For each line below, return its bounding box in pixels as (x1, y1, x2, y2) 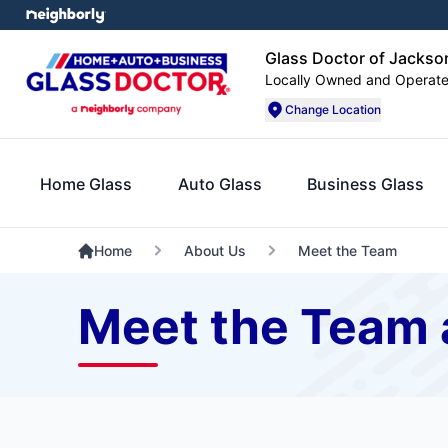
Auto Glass (177, 173, 262, 194)
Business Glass (307, 173, 425, 194)
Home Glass (40, 173, 132, 194)
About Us (183, 242, 246, 259)
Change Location (285, 102, 381, 117)
